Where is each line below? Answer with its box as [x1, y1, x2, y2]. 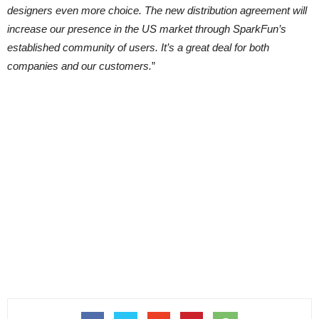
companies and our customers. [7, 60, 152, 72]
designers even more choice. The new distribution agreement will [7, 4, 307, 16]
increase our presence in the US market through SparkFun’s [7, 23, 286, 35]
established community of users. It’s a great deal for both [7, 41, 269, 53]
